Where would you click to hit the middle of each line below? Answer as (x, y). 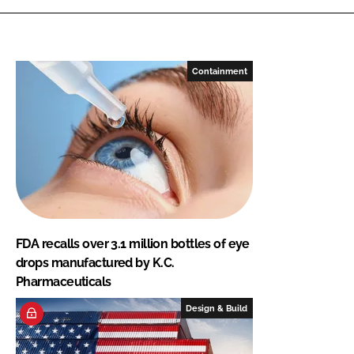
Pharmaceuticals (64, 281)
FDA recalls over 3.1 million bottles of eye (133, 243)
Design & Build (217, 308)
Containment (220, 71)
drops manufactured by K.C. (95, 262)
